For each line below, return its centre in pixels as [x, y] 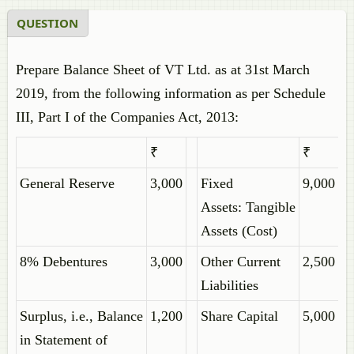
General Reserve [67, 183]
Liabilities [230, 285]
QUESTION [47, 23]
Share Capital [239, 316]
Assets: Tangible [248, 207]
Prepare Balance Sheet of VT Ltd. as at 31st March [163, 70]
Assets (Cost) [239, 231]
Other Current [241, 262]
